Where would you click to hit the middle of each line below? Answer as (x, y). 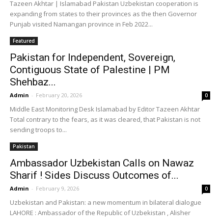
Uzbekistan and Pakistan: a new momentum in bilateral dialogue (106, 202)
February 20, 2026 (59, 95)
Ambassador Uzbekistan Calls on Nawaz (102, 163)
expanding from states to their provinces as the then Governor (103, 14)
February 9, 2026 (57, 188)
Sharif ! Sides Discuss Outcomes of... (94, 175)
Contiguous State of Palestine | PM (90, 70)
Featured (24, 41)
